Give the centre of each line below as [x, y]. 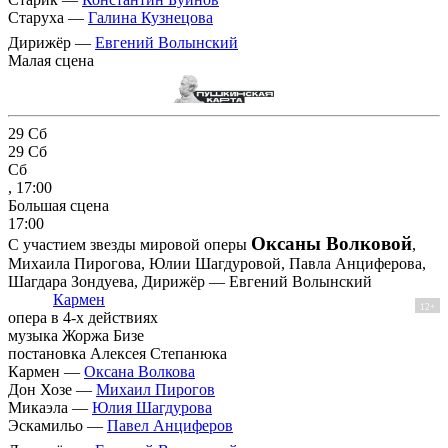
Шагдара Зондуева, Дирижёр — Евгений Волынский [190, 282]
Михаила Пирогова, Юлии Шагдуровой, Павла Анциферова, [217, 264]
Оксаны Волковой [331, 244]
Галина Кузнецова [150, 17]
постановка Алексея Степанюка [117, 354]
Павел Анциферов [170, 426]
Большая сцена [58, 206]
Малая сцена [51, 60]
